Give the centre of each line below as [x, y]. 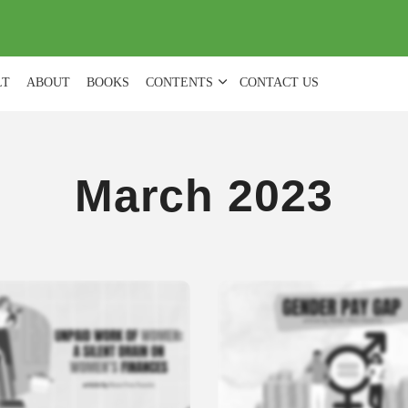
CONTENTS [179, 82]
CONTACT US [279, 82]
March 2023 [204, 196]
